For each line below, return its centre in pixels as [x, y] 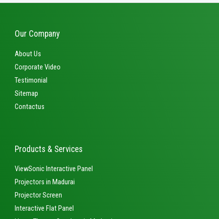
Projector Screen [38, 195]
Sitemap [26, 93]
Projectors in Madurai [45, 182]
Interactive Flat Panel [44, 208]
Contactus [30, 106]
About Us [28, 54]
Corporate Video [38, 67]
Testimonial [31, 80]
